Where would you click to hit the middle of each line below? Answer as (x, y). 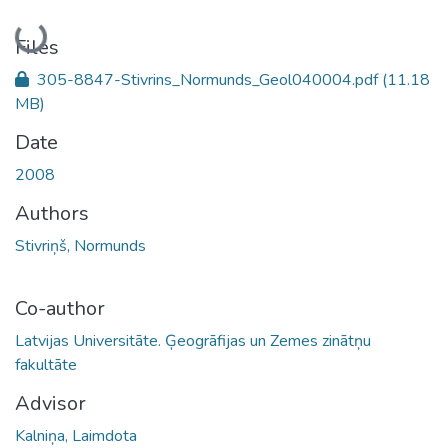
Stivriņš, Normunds (80, 245)
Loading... (51, 34)
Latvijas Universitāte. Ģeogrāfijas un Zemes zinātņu (193, 340)
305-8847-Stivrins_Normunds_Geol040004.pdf (207, 79)
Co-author (60, 308)
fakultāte (46, 364)
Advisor (50, 403)
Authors (52, 213)
